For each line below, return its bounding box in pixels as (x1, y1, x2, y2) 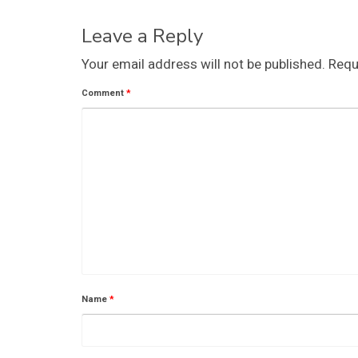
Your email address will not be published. (82, 54, 325, 74)
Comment (82, 86, 126, 100)
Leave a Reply (82, 22, 203, 49)
